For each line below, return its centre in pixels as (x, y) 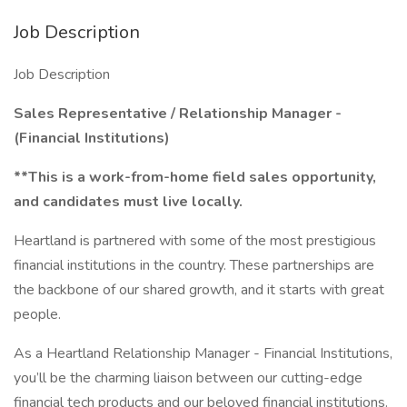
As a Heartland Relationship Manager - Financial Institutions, (203, 353)
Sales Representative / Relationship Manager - (178, 114)
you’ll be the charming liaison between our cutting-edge (188, 378)
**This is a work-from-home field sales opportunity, (195, 177)
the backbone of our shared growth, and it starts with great (199, 290)
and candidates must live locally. (128, 202)
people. (37, 314)
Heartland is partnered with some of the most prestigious (195, 241)
